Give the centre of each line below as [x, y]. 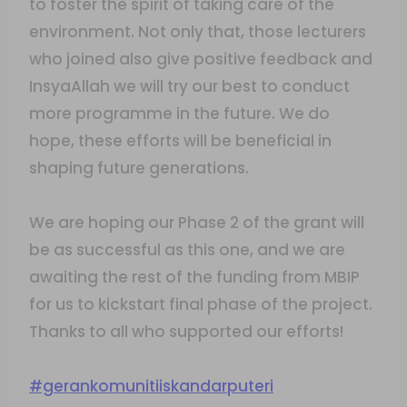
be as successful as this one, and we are [187, 250]
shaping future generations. [139, 168]
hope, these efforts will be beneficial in [180, 141]
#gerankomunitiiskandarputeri [151, 386]
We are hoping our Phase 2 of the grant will [197, 223]
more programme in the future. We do [179, 114]
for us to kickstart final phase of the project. [201, 304]
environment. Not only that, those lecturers [198, 32]
